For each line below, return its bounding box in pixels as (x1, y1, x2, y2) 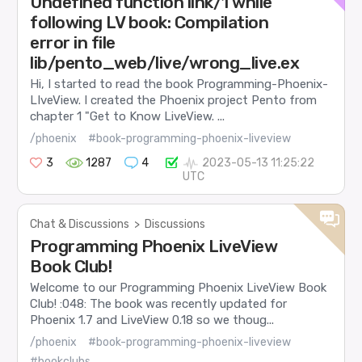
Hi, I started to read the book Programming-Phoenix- (30, 77, 329, 92)
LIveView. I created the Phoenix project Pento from (30, 93, 318, 108)
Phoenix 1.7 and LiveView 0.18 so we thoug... (30, 313, 275, 328)
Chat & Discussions (30, 217, 130, 231)
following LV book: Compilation (30, 12, 269, 33)
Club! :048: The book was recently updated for (30, 297, 288, 312)
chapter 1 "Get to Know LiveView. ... (30, 109, 225, 124)
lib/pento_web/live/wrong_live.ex (30, 53, 300, 74)
